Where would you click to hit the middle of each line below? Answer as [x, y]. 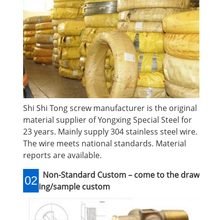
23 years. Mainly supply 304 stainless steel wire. [110, 131]
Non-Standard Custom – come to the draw [119, 175]
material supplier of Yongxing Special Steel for [108, 120]
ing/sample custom [74, 186]
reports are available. [62, 155]
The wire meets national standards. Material [105, 143]
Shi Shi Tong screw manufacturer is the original [110, 108]
